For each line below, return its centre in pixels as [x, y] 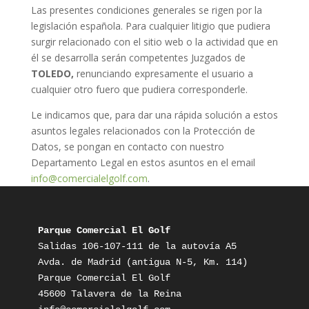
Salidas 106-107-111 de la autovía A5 [137, 246]
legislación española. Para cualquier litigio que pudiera [150, 26]
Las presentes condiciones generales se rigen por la [146, 10]
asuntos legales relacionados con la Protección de [143, 131]
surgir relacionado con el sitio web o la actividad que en [154, 42]
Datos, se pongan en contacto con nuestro [127, 147]
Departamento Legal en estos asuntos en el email [143, 162]
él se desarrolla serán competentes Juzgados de [138, 58]
